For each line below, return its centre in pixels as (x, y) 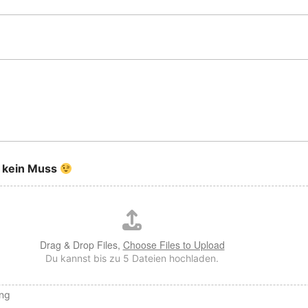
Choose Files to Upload (174, 245)
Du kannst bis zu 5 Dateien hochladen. (132, 258)
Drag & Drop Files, (81, 245)
